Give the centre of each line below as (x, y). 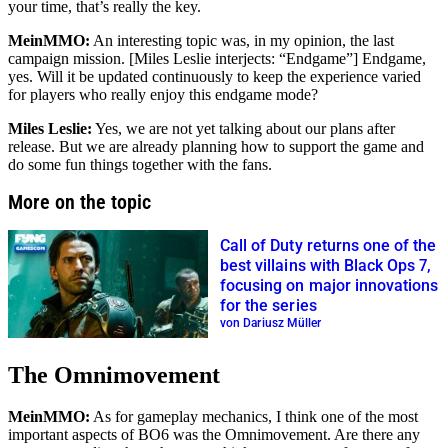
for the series (268, 306)
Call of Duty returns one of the (328, 246)
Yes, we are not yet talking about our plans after (243, 128)
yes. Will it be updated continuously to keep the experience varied (214, 76)
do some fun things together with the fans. (140, 164)
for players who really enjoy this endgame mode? (163, 94)
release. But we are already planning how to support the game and (216, 146)
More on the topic (79, 201)
